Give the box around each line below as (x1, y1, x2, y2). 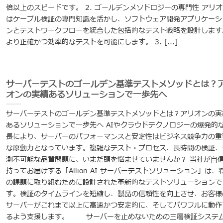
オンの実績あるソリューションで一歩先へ (5, 88, 167, 101)
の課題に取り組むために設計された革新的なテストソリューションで (5, 177, 222, 188)
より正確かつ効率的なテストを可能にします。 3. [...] (5, 37, 178, 48)
